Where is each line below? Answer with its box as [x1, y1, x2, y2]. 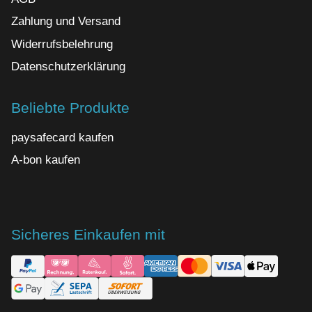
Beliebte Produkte [11, 99, 130, 116]
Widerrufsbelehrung [11, 37, 113, 51]
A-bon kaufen [11, 153, 80, 167]
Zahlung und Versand [11, 15, 120, 29]
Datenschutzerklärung [11, 59, 125, 73]
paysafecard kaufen [11, 130, 114, 144]
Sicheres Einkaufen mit [11, 226, 165, 243]
